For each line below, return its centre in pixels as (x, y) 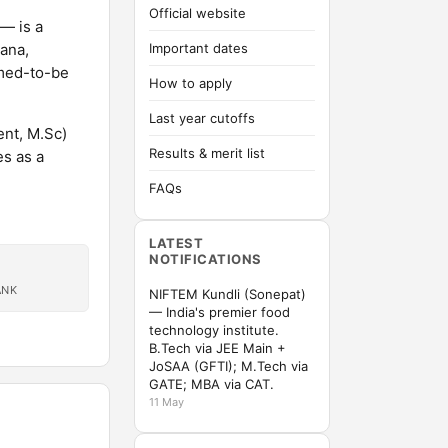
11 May (166, 402)
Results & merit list (207, 153)
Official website (197, 13)
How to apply (190, 83)
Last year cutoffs (202, 118)
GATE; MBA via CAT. (211, 384)
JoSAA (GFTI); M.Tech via (228, 366)
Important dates (198, 48)
